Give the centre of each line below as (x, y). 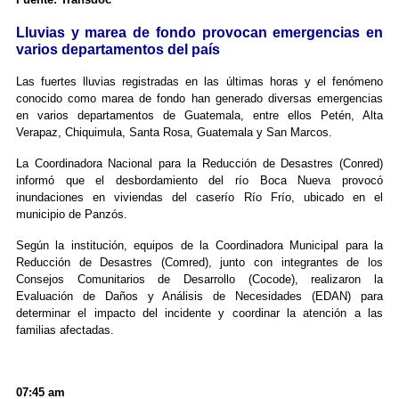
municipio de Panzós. (71, 215)
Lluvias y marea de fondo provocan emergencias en (199, 33)
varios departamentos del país (118, 50)
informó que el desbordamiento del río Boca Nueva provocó (199, 181)
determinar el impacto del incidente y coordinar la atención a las (199, 313)
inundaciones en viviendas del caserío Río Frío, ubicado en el (199, 198)
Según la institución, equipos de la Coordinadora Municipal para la (199, 246)
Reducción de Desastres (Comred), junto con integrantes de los (199, 263)
